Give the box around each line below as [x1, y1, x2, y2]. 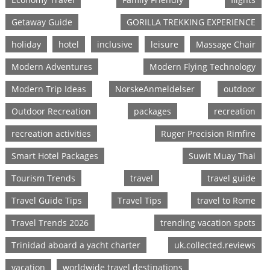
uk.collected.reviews [174, 239, 256, 251]
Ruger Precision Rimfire [161, 128, 256, 140]
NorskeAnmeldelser [115, 83, 195, 95]
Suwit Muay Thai [189, 150, 256, 162]
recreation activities [11, 128, 91, 140]
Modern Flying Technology [149, 61, 256, 73]
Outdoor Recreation [11, 105, 91, 118]
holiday [11, 39, 41, 51]
